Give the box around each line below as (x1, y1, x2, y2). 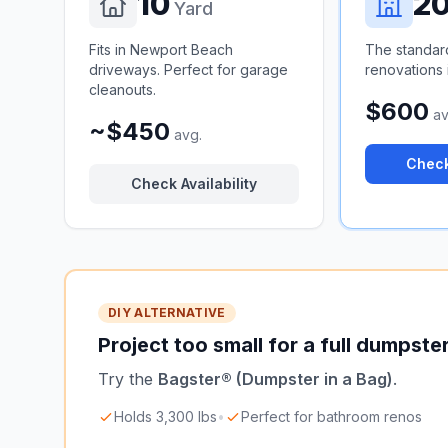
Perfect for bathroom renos (241, 408, 422, 425)
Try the (98, 369, 158, 389)
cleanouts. (89, 81, 156, 98)
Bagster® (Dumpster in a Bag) (158, 369, 393, 389)
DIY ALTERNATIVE (108, 305, 226, 320)
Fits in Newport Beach (89, 41, 233, 58)
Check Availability (130, 175, 257, 192)
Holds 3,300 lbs (114, 408, 217, 425)
